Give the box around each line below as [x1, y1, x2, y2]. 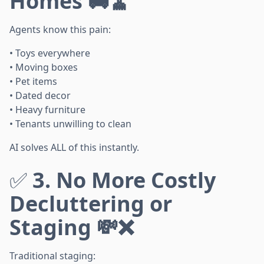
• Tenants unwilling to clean [9, 117, 131, 131]
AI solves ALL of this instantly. [9, 141, 139, 154]
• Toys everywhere [9, 47, 90, 60]
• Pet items [9, 75, 57, 88]
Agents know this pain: [9, 23, 111, 37]
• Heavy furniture [9, 103, 85, 117]
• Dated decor [9, 89, 71, 103]
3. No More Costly [32, 166, 216, 195]
